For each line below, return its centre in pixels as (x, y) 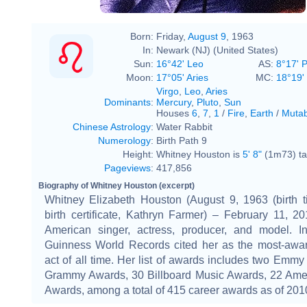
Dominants (127, 102)
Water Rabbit (184, 126)
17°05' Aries (182, 77)
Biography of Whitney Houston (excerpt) (116, 185)
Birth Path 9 (182, 140)
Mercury (174, 102)
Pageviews (127, 168)
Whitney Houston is (199, 154)
